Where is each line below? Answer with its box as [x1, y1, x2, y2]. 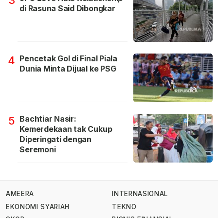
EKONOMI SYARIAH [6, 202, 70, 211]
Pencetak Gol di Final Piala [19, 54, 117, 64]
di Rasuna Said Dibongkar [19, 3, 115, 14]
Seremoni [19, 145, 56, 155]
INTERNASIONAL [112, 190, 168, 198]
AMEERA [6, 190, 34, 198]
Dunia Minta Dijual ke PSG [19, 64, 116, 74]
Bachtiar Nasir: [19, 114, 76, 124]
